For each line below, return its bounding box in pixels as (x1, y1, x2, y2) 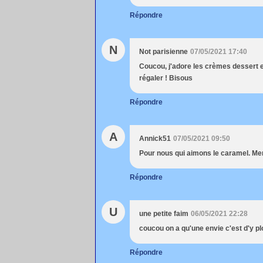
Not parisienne (139, 48, 188, 56)
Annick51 (139, 134, 171, 143)
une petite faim (139, 210, 188, 218)
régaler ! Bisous (139, 74, 193, 82)
